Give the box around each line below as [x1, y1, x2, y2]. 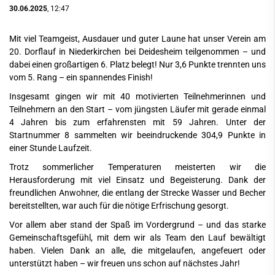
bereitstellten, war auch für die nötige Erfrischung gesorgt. [9, 201, 229, 212]
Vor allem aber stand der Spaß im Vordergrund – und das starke [9, 220, 266, 231]
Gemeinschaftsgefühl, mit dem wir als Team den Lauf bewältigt [9, 233, 266, 244]
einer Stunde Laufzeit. [9, 143, 92, 154]
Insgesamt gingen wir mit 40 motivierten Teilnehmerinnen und [9, 91, 266, 103]
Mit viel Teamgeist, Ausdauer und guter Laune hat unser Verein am [9, 34, 266, 45]
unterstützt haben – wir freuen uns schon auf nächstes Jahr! [9, 258, 240, 269]
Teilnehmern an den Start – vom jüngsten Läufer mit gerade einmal [9, 104, 266, 115]
